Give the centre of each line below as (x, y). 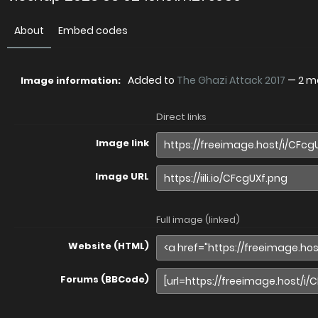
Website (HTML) (109, 246)
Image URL (122, 176)
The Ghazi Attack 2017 (231, 80)
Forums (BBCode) (105, 279)
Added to (152, 80)
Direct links (181, 117)
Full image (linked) (198, 220)
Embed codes (93, 31)
